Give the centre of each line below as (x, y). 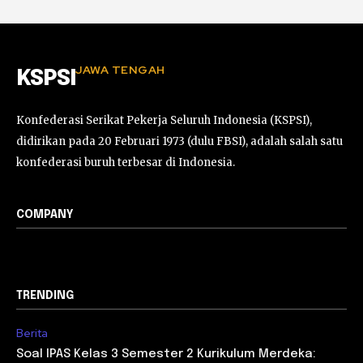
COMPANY (45, 214)
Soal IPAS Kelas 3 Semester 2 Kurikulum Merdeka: (166, 354)
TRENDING (45, 295)
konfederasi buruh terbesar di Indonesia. (126, 162)
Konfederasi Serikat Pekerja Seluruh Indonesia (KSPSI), (164, 120)
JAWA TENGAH (120, 69)
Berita (32, 333)
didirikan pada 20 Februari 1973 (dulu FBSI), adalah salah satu (179, 141)
